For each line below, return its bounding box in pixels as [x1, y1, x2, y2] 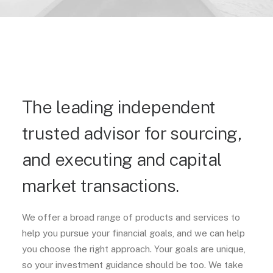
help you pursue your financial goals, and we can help [22, 228, 245, 238]
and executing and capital [22, 149, 222, 170]
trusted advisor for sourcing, [22, 122, 242, 144]
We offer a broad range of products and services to [22, 212, 240, 222]
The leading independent [22, 96, 216, 118]
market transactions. [22, 175, 179, 196]
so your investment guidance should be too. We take [22, 260, 243, 270]
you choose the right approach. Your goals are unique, [22, 244, 246, 254]
